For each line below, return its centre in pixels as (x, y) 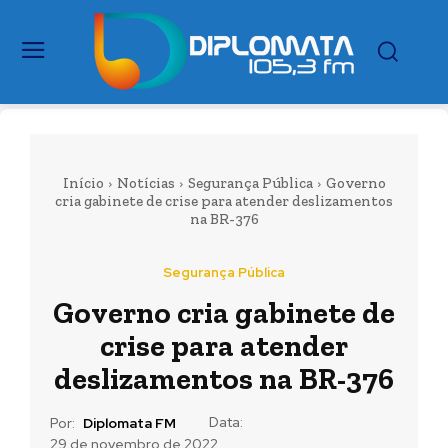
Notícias (145, 183)
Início (83, 183)
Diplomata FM (129, 423)
